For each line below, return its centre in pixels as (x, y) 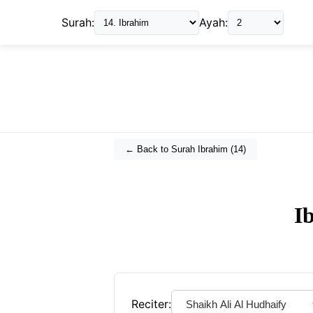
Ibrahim (213, 150)
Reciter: (151, 304)
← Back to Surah (161, 150)
